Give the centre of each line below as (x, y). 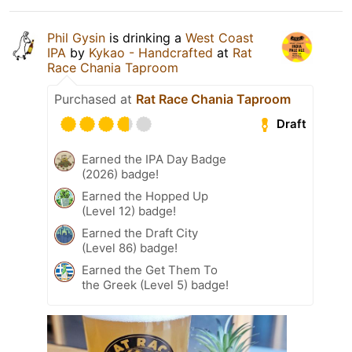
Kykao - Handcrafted (151, 52)
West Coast (220, 37)
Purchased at (95, 99)
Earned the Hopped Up (145, 196)
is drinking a (145, 37)
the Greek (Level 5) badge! (155, 284)
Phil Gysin (76, 37)
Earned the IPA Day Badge (154, 159)
